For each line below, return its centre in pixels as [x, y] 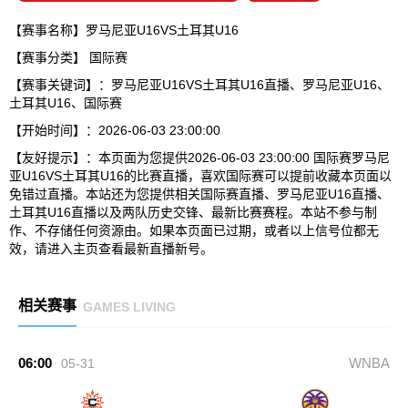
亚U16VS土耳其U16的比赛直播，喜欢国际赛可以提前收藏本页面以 [200, 176]
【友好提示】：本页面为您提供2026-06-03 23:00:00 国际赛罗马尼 [199, 158]
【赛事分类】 [49, 57]
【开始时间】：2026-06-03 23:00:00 [115, 130]
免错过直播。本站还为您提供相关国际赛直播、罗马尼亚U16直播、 [199, 194]
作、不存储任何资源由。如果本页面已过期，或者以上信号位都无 [194, 230]
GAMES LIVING [129, 306]
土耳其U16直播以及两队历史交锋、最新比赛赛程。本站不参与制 [193, 212]
